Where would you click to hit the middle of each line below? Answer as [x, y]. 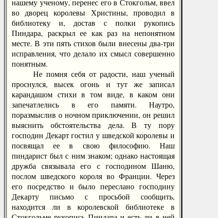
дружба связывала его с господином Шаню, [93, 166]
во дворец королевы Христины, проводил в [93, 12]
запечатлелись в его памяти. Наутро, [93, 104]
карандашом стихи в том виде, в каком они [93, 94]
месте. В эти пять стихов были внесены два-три [93, 43]
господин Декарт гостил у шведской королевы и [93, 135]
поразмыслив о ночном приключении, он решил [93, 115]
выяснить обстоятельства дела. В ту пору [93, 125]
